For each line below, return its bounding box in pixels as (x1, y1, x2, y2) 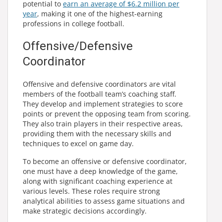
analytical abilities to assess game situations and (23, 196, 185, 206)
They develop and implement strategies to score (23, 99, 183, 109)
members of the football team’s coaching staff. (23, 89, 176, 99)
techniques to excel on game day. (23, 138, 134, 148)
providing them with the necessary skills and (23, 128, 171, 138)
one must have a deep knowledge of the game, (23, 166, 178, 176)
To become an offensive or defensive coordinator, (23, 156, 187, 166)
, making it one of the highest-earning (37, 8, 163, 18)
